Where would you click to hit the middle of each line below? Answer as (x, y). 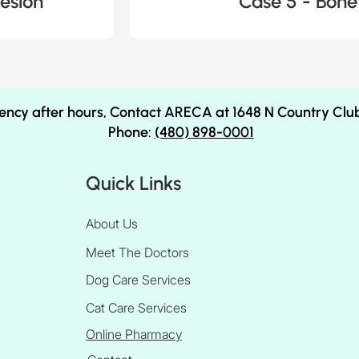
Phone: (131, 132)
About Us (112, 224)
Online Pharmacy (134, 334)
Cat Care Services (137, 308)
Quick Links (134, 183)
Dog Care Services (139, 280)
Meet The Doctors (138, 252)
